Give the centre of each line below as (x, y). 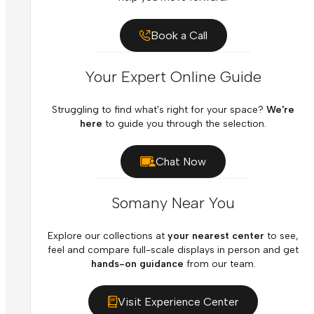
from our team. (219, 264)
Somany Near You (173, 203)
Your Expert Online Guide (173, 77)
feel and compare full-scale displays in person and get (173, 250)
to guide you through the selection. (186, 124)
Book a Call (179, 36)
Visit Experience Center (178, 302)
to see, (281, 236)
